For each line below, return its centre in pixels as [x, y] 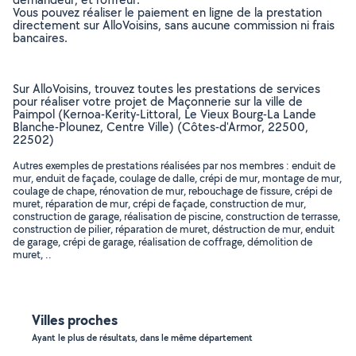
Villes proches [75, 320]
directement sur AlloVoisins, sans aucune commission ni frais [174, 25]
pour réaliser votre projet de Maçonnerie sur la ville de [158, 101]
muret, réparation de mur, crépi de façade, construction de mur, [159, 203]
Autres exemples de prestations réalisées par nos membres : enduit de [174, 165]
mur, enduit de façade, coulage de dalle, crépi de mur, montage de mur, [177, 178]
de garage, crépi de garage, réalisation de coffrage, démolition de [163, 242]
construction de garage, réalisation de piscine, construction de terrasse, [176, 216]
